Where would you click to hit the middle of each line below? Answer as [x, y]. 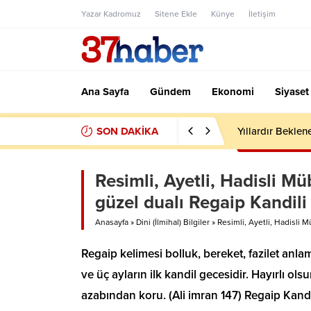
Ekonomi [233, 92]
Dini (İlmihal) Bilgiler [173, 222]
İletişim [262, 14]
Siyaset [292, 92]
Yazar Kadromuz [111, 14]
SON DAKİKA [127, 131]
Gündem [170, 92]
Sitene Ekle [176, 14]
